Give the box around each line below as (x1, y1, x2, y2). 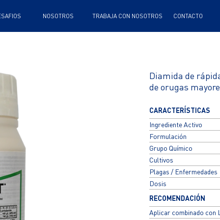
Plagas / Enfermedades (149, 167, 218, 176)
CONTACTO (173, 12, 203, 20)
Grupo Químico (149, 143, 192, 153)
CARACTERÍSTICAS (149, 106, 210, 115)
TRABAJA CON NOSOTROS (92, 12, 163, 20)
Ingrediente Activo (149, 120, 202, 129)
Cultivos (149, 155, 173, 165)
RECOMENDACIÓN (149, 193, 205, 203)
